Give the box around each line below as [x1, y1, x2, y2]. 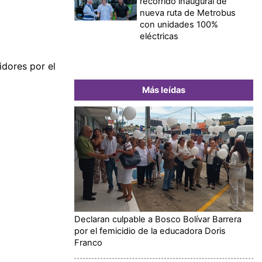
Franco [74, 237, 102, 248]
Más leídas [142, 84, 185, 95]
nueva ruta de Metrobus [140, 7, 236, 18]
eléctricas [140, 30, 179, 42]
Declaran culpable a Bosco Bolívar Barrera [74, 213, 242, 225]
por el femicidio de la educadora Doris [74, 225, 226, 236]
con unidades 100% [140, 19, 219, 30]
